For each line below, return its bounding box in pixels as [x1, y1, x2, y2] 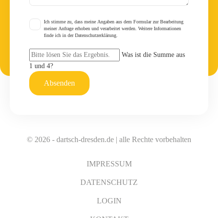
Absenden [44, 78, 75, 87]
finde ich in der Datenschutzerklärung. [44, 32, 118, 38]
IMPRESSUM [86, 159, 132, 168]
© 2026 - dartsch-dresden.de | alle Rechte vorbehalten [27, 135, 191, 144]
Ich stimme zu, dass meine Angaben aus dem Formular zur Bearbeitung [44, 18, 183, 24]
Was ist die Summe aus [122, 51, 185, 58]
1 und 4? [29, 62, 53, 70]
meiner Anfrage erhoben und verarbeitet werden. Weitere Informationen [44, 25, 181, 31]
